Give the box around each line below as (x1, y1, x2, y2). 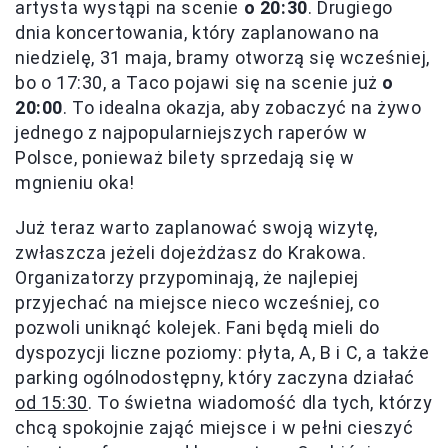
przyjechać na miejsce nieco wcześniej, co (15, 292, 380, 314)
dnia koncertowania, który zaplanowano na (15, 22, 381, 44)
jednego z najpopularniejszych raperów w (15, 122, 368, 144)
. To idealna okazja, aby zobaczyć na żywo (63, 97, 422, 119)
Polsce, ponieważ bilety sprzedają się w (15, 147, 355, 169)
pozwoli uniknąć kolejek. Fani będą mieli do (15, 317, 380, 339)
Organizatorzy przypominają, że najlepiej (15, 267, 360, 289)
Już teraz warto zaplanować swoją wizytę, (15, 217, 379, 239)
